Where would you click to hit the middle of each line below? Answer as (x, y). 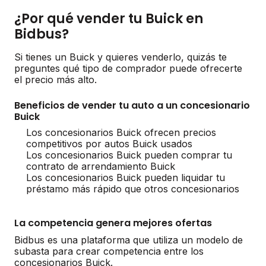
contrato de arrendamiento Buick (101, 166)
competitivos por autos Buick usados (109, 143)
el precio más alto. (56, 79)
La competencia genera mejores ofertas (113, 223)
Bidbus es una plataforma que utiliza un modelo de (129, 240)
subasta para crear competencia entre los (109, 251)
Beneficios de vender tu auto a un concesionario (132, 105)
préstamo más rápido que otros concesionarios (133, 189)
